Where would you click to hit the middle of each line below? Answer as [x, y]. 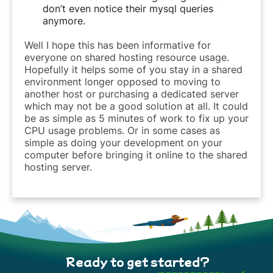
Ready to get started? [138, 261]
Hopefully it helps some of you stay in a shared [133, 69]
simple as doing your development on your [123, 142]
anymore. [64, 20]
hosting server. [58, 167]
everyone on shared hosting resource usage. [127, 57]
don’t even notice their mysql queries [128, 8]
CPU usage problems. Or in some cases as [122, 130]
